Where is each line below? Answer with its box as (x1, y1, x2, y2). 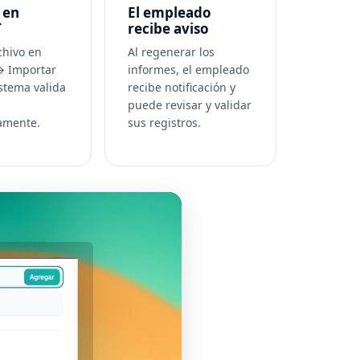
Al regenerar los (127, 44, 215, 59)
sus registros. (127, 115, 201, 130)
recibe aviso (127, 19, 209, 38)
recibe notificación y (127, 80, 235, 95)
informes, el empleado (127, 62, 249, 77)
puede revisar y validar (127, 97, 252, 112)
